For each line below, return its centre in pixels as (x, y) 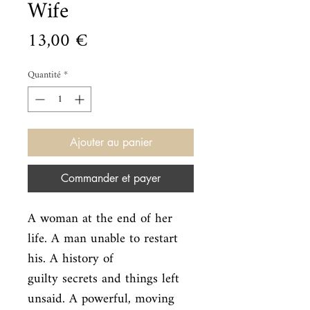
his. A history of (71, 259)
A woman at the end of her (100, 219)
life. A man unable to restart (103, 239)
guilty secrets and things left (103, 279)
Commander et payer (111, 178)
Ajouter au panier (111, 142)
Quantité (44, 75)
